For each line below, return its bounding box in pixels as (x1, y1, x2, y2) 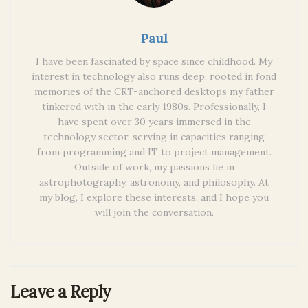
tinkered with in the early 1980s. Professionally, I (42, 100, 266, 113)
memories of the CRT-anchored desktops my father (34, 85, 274, 98)
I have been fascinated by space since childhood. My (36, 54, 272, 67)
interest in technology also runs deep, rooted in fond (32, 69, 276, 82)
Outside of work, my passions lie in (74, 160, 234, 173)
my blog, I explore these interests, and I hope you (39, 190, 269, 203)
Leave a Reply (10, 280, 111, 302)
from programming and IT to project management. (36, 145, 272, 158)
